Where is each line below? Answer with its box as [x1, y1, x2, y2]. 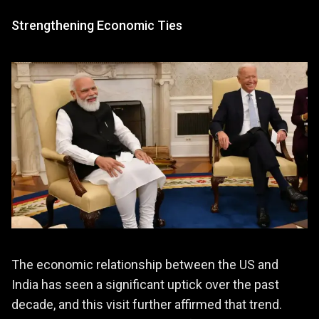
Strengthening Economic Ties [11, 17, 182, 33]
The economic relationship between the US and [11, 256, 278, 272]
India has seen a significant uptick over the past [11, 276, 279, 292]
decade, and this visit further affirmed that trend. [11, 296, 282, 312]
